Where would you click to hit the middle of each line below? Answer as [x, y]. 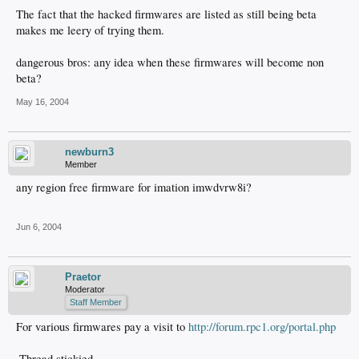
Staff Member [96, 302]
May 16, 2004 [42, 102]
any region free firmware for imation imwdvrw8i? [134, 187]
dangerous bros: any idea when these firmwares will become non [170, 62]
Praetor [83, 277]
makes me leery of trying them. [90, 30]
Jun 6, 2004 [39, 227]
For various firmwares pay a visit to [102, 327]
